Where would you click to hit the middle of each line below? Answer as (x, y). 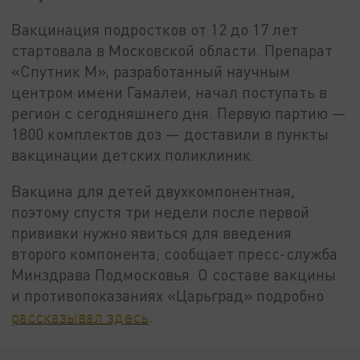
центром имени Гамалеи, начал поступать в (170, 92)
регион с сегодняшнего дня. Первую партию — (179, 112)
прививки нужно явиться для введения (152, 233)
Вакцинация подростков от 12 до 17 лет (155, 29)
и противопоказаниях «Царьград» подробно (168, 296)
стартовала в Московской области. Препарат (172, 50)
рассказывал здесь (80, 317)
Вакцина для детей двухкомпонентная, (153, 191)
